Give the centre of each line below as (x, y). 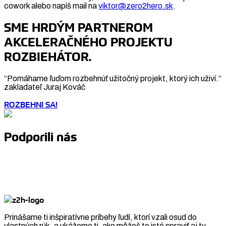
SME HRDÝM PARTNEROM (78, 28)
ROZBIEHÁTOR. (48, 57)
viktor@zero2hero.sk (136, 6)
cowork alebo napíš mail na (51, 6)
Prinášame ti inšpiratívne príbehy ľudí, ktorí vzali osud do (100, 217)
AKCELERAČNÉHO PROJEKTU (88, 42)
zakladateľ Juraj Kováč (45, 87)
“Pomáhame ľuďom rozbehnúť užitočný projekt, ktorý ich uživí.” (113, 79)
